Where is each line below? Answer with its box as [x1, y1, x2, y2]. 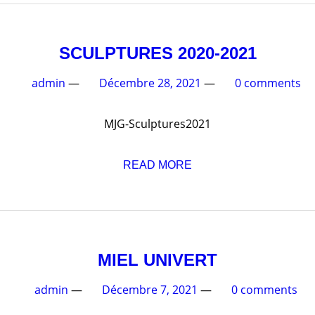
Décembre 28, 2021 [183, 85, 285, 101]
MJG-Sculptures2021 [188, 126, 295, 141]
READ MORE [212, 175, 271, 184]
